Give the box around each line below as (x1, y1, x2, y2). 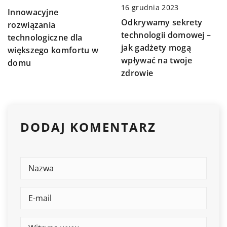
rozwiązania (8, 19, 56, 31)
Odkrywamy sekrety (121, 17, 203, 28)
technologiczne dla (8, 32, 83, 44)
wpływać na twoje (121, 55, 192, 66)
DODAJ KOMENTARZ (20, 119, 156, 136)
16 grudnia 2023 (121, 3, 179, 13)
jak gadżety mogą (121, 42, 191, 54)
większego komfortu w (8, 45, 99, 56)
